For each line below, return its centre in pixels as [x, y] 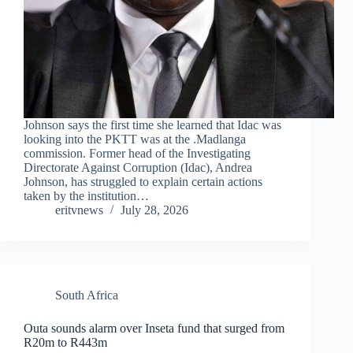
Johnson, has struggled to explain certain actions [143, 182]
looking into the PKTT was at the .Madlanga [135, 139]
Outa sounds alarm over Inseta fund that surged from [154, 329]
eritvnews [79, 210]
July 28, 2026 [154, 210]
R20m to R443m [65, 343]
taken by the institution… [86, 196]
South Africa [87, 295]
